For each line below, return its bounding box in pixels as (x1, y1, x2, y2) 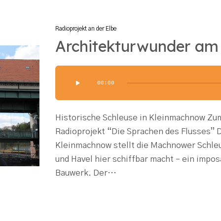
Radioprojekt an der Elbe (55, 26, 116, 32)
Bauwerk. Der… (55, 169, 116, 177)
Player (55, 82, 79, 90)
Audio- (55, 68, 81, 76)
